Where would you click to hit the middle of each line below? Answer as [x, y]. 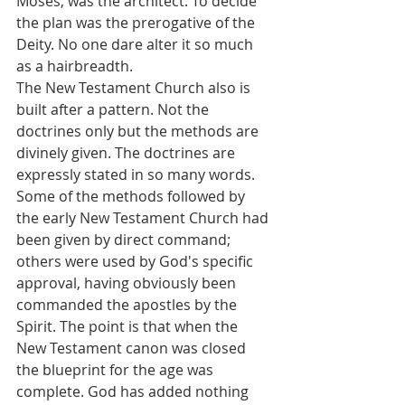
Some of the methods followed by [132, 197]
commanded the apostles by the [128, 305]
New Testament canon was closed [133, 348]
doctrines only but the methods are [139, 132]
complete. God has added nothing [134, 392]
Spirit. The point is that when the [129, 327]
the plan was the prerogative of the [137, 23]
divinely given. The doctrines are [127, 153]
